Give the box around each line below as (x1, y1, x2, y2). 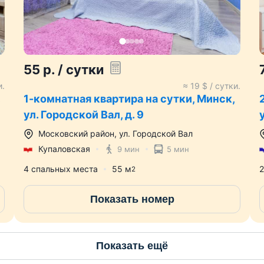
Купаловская (38, 144, 90, 154)
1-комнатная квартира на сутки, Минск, (24, 93, 235, 105)
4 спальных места (24, 164, 98, 174)
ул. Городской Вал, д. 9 (24, 108, 144, 121)
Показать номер (90, 193, 174, 205)
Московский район (38, 128, 114, 139)
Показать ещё (96, 240, 168, 252)
